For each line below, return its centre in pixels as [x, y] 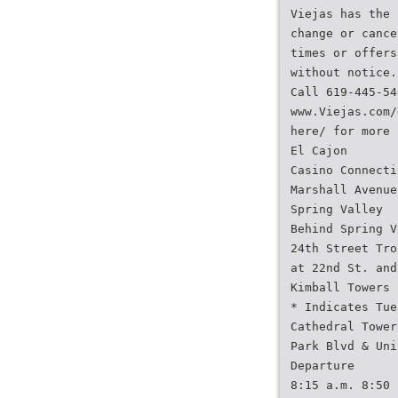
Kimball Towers [340, 287]
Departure [322, 366]
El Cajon [319, 151]
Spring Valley [337, 209]
